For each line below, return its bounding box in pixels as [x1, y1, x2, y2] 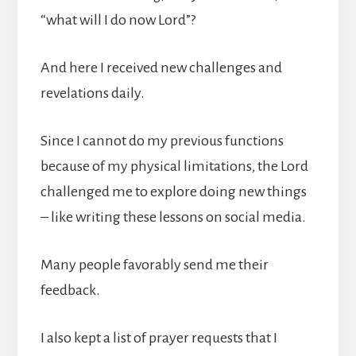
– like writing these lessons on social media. [40, 208, 306, 225]
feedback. [40, 281, 100, 298]
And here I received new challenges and [40, 59, 282, 75]
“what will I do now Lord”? [40, 11, 195, 28]
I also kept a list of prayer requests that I [40, 329, 277, 346]
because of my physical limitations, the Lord [40, 157, 308, 174]
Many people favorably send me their [40, 256, 269, 273]
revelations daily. [40, 84, 145, 101]
